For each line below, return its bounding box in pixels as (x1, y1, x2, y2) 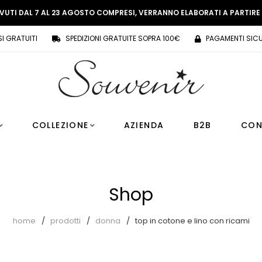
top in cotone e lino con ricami (135, 215, 250, 226)
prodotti (50, 215, 81, 226)
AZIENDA (123, 119, 164, 131)
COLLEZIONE (32, 119, 89, 131)
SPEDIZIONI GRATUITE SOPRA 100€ (65, 33, 180, 43)
